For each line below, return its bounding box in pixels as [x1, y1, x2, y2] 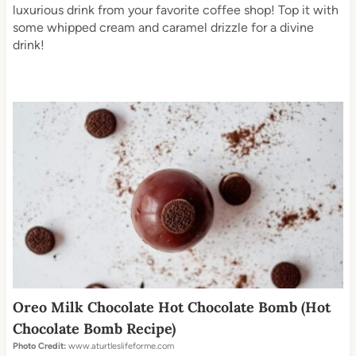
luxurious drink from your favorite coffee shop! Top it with [12, 2, 339, 18]
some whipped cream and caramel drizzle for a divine [12, 20, 314, 36]
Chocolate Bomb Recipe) [12, 319, 176, 338]
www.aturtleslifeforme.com [65, 340, 174, 351]
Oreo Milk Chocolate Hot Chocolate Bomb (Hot [12, 297, 331, 316]
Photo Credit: [12, 340, 66, 351]
